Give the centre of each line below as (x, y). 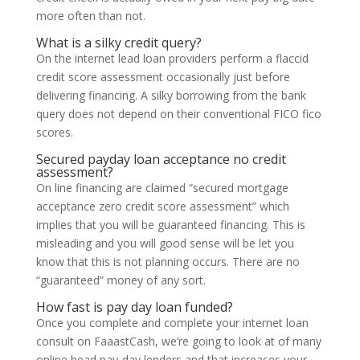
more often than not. (90, 16)
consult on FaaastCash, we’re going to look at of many (178, 341)
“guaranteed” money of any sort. (121, 280)
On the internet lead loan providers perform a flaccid (172, 58)
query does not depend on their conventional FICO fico (178, 114)
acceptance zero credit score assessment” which (162, 206)
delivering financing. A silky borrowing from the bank (171, 95)
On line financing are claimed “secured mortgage (162, 188)
